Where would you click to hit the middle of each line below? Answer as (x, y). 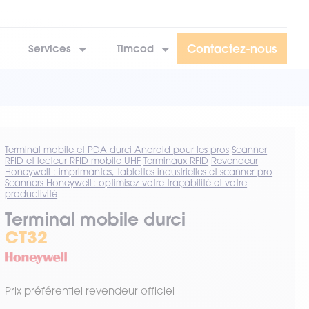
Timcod (135, 48)
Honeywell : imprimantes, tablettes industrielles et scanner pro (139, 172)
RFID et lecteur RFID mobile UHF (73, 161)
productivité (31, 194)
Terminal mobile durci (96, 219)
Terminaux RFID (176, 161)
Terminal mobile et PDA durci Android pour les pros (117, 150)
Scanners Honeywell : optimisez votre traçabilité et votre (126, 183)
